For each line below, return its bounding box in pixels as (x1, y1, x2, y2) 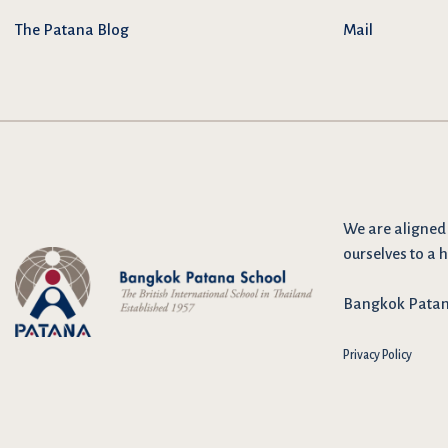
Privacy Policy (343, 347, 412, 362)
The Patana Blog (15, 21, 129, 39)
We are (343, 219, 394, 237)
